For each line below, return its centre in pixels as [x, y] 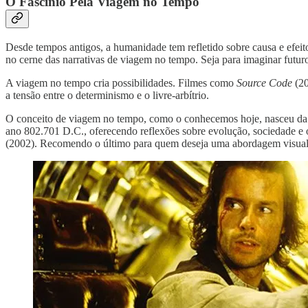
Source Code [264, 82]
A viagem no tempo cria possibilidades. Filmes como [121, 82]
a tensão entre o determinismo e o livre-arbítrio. [107, 95]
